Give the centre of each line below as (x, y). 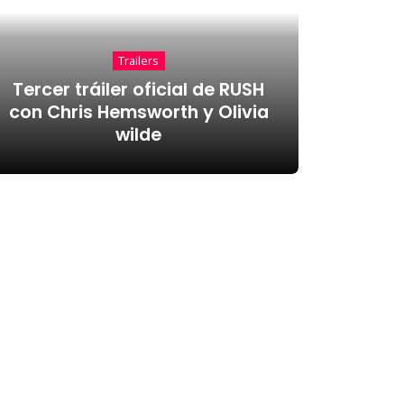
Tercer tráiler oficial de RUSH (139, 89)
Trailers (139, 61)
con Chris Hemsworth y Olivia (138, 112)
